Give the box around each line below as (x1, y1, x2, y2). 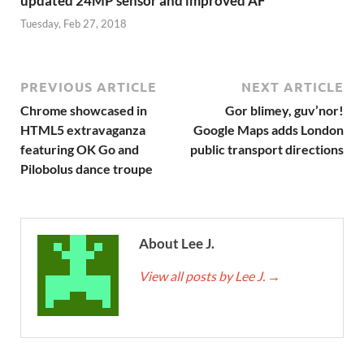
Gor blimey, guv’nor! (225, 102, 344, 119)
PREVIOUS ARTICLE (20, 78, 157, 96)
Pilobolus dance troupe (20, 161, 153, 177)
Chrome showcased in (20, 102, 147, 119)
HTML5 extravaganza (20, 122, 145, 138)
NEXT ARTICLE (241, 78, 344, 96)
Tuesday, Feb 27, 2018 (20, 17, 127, 31)
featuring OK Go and (20, 141, 139, 158)
